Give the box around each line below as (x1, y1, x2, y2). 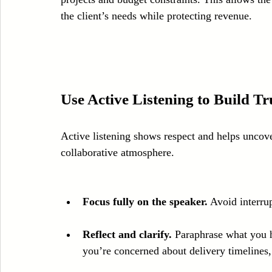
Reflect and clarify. (83, 228, 172, 240)
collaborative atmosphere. (61, 146, 174, 158)
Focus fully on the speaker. (83, 195, 208, 208)
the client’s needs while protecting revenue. (61, 9, 252, 22)
